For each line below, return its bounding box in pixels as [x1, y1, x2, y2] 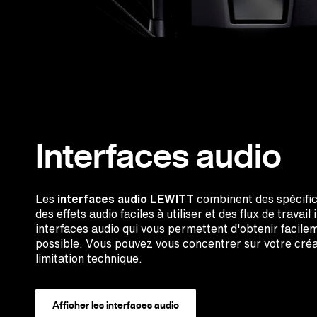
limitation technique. [35, 249, 142, 267]
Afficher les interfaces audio [52, 297, 179, 312]
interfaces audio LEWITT [57, 190, 194, 207]
